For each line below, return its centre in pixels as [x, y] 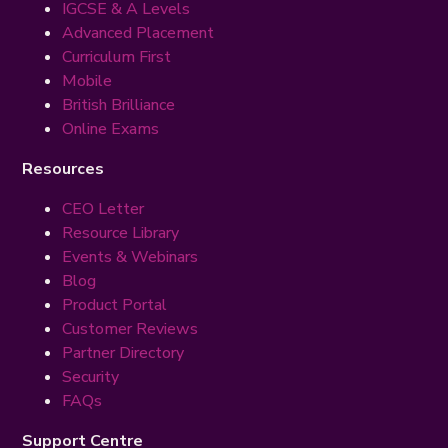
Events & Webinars [130, 257]
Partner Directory [123, 353]
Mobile [87, 81]
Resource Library [121, 233]
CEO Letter [103, 209]
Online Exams [111, 129]
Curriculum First [117, 57]
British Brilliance [119, 105]
